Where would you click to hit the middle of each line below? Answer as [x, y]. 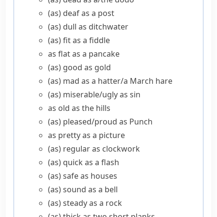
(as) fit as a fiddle [79, 40]
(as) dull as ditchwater [88, 27]
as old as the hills [79, 108]
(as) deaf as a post [81, 13]
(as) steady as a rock [85, 203]
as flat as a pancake [84, 54]
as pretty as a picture [86, 135]
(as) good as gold [79, 67]
